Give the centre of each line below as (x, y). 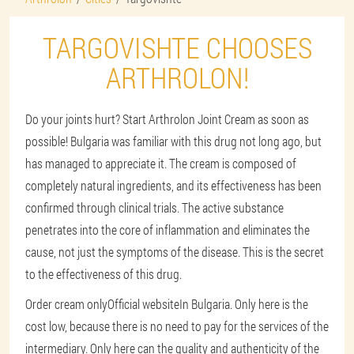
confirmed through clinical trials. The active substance (154, 207)
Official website (143, 304)
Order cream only (66, 304)
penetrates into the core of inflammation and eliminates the (168, 230)
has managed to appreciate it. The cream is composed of (161, 163)
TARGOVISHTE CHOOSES (177, 47)
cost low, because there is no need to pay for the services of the (177, 326)
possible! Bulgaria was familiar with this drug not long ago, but (173, 141)
